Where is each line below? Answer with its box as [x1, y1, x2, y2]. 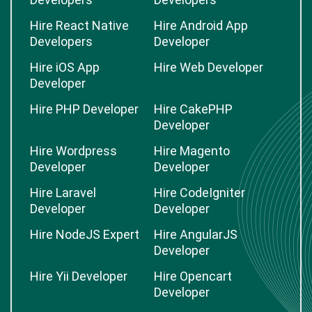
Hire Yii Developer [30, 269, 127, 283]
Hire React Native [30, 18, 129, 33]
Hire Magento [154, 143, 230, 158]
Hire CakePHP [154, 102, 233, 116]
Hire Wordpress [30, 143, 117, 158]
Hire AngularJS [154, 227, 237, 242]
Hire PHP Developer [30, 102, 139, 116]
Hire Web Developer [154, 60, 263, 75]
